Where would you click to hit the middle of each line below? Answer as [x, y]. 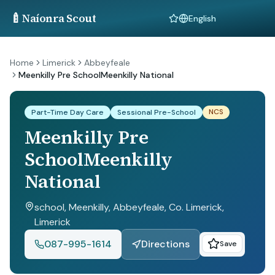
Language [197, 24]
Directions [165, 244]
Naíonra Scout [59, 18]
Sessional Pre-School [157, 112]
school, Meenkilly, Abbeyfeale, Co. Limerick [128, 207]
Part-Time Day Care [68, 112]
